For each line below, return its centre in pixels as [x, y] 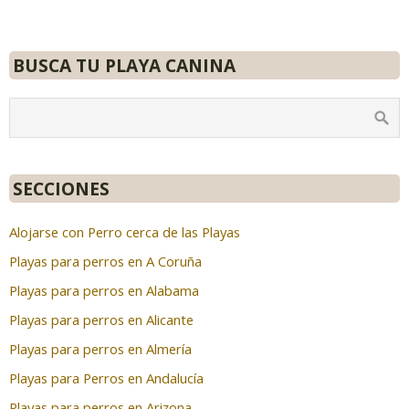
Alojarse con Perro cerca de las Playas [125, 231]
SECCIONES [61, 188]
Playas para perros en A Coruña [105, 261]
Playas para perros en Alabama [104, 290]
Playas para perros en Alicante [101, 319]
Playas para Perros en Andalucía [106, 378]
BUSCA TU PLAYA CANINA [124, 65]
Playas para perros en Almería [100, 348]
